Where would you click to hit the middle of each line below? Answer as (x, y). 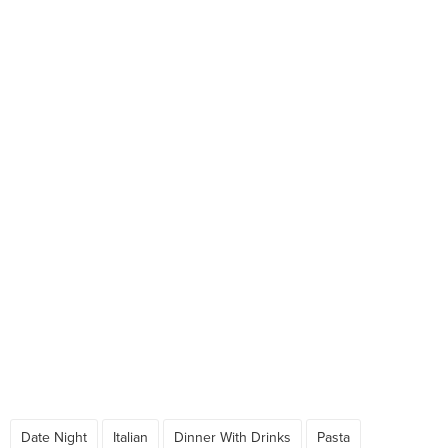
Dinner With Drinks (232, 437)
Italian (130, 437)
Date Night (54, 437)
